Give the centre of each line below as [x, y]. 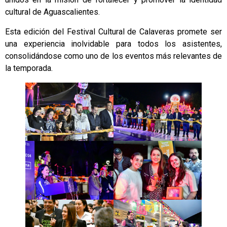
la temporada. [29, 68]
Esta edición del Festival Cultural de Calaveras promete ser [113, 31]
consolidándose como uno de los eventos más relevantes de [113, 56]
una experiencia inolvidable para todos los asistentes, [113, 44]
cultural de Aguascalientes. [52, 12]
